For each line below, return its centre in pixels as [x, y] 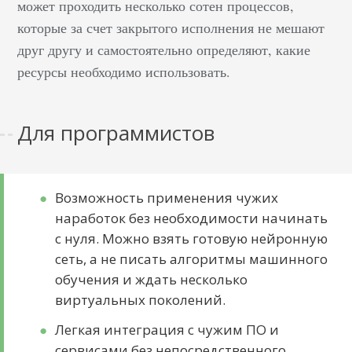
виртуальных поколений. [141, 300]
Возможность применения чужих [167, 198]
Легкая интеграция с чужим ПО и [167, 330]
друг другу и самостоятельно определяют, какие [164, 49]
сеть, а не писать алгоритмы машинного [192, 259]
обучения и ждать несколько [152, 279]
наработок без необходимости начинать [192, 218]
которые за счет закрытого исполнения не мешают [171, 27]
